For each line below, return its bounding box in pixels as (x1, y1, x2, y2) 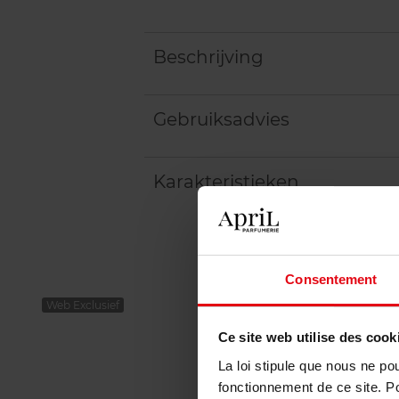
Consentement (285, 271, 378, 287)
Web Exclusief (46, 298, 119, 312)
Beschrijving (153, 46, 264, 68)
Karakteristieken (153, 171, 299, 192)
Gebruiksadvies (153, 109, 289, 130)
